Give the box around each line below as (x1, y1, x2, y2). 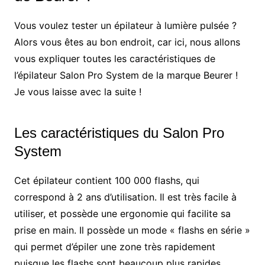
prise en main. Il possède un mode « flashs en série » (14, 224, 250, 237)
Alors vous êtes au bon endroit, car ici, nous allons (14, 36, 240, 49)
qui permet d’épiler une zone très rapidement (14, 241, 215, 253)
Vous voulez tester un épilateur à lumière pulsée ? (14, 20, 237, 32)
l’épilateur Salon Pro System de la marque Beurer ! (14, 69, 238, 82)
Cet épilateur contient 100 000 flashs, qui (14, 174, 199, 187)
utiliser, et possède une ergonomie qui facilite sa (14, 208, 231, 220)
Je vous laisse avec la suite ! (14, 86, 141, 98)
